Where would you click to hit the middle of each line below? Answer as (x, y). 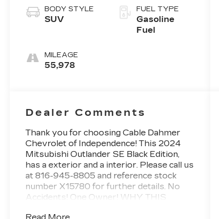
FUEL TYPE (157, 9)
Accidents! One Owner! (73, 197)
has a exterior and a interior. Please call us (110, 165)
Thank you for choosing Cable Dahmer (103, 133)
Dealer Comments (86, 113)
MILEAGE (62, 55)
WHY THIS (143, 197)
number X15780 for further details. (97, 187)
